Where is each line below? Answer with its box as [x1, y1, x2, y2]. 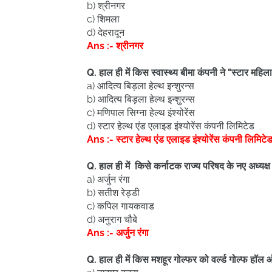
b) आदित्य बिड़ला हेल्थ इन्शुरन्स [87, 93, 195, 105]
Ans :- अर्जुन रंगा [87, 227, 149, 239]
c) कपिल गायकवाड [87, 200, 154, 212]
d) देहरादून [87, 27, 124, 38]
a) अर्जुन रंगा [87, 174, 130, 185]
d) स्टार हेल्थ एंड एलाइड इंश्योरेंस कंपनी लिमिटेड [87, 120, 254, 132]
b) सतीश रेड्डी [87, 187, 140, 199]
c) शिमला [87, 13, 120, 25]
